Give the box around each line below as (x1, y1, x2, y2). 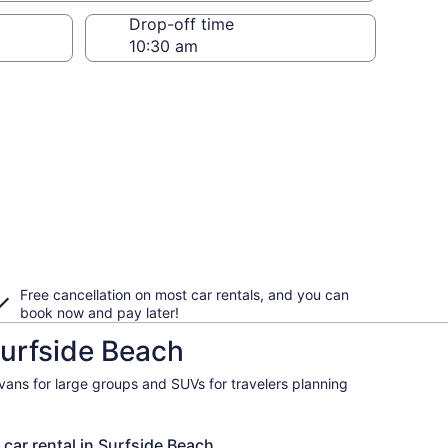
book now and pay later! (20, 304, 179, 321)
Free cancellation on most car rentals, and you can (20, 286, 349, 303)
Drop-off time (129, 14, 234, 34)
